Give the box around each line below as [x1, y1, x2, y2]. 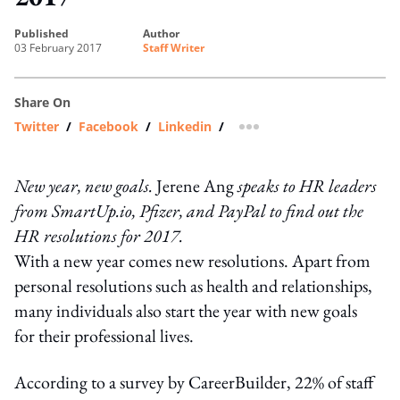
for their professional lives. [14, 323, 194, 347]
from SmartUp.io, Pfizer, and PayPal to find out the [14, 198, 363, 222]
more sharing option [247, 123, 375, 141]
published [21, 25, 69, 41]
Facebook [79, 117, 138, 135]
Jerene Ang [156, 173, 234, 197]
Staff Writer [143, 39, 204, 55]
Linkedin [158, 117, 212, 135]
